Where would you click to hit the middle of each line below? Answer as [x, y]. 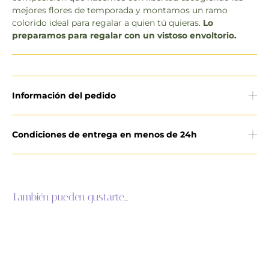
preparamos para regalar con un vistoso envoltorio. [124, 35]
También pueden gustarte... [70, 197]
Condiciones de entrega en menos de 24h [104, 134]
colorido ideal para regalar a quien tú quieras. [107, 23]
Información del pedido [64, 95]
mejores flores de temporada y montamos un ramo [120, 10]
